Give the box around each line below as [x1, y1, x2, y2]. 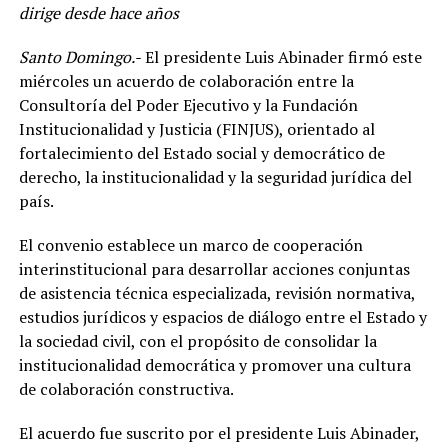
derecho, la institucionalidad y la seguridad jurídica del [18, 165, 412, 188]
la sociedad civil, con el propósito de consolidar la [18, 329, 377, 352]
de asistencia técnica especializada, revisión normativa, [18, 281, 415, 304]
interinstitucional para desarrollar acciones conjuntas [18, 257, 410, 280]
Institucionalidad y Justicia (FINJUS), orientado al [18, 117, 375, 140]
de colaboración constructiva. [18, 377, 234, 400]
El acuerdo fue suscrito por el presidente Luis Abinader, [18, 421, 419, 444]
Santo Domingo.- [18, 45, 141, 68]
